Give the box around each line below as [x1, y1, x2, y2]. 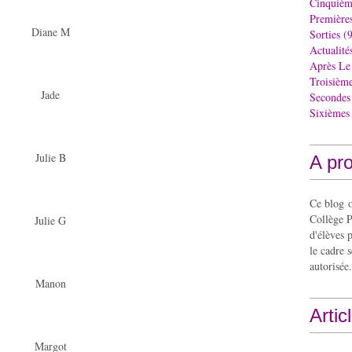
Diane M [31, 24, 70, 39]
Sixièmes [310, 105, 350, 120]
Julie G [35, 212, 66, 228]
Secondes [310, 90, 350, 104]
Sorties [310, 27, 340, 42]
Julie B [35, 149, 66, 165]
